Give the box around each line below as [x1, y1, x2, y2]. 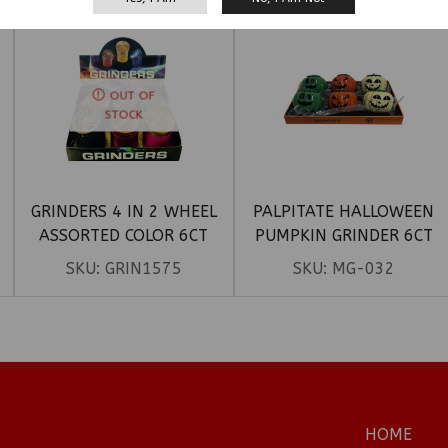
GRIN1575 [104, 259, 182, 279]
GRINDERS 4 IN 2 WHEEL [30, 202, 217, 222]
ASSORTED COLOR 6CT [39, 226, 209, 246]
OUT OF [109, 88, 155, 103]
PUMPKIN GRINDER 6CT [254, 226, 433, 246]
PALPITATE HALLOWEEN [253, 202, 435, 222]
